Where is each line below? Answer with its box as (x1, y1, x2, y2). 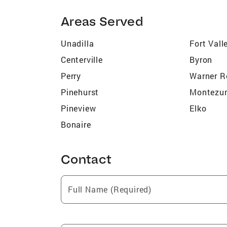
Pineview (61, 102, 96, 113)
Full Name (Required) (68, 183, 152, 195)
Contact (61, 150, 112, 167)
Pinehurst (61, 86, 99, 97)
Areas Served (61, 13, 143, 29)
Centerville (61, 54, 103, 65)
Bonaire (61, 119, 91, 130)
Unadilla (61, 37, 94, 49)
